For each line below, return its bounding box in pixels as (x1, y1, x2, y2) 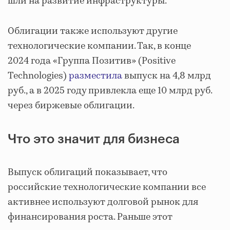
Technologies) (8, 69, 69, 83)
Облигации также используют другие (8, 24, 178, 38)
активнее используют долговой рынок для (8, 195, 198, 209)
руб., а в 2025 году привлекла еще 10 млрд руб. (8, 84, 212, 98)
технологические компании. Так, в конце (8, 39, 191, 53)
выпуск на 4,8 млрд (122, 69, 211, 83)
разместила (69, 69, 122, 83)
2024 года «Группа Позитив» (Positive (8, 54, 176, 68)
